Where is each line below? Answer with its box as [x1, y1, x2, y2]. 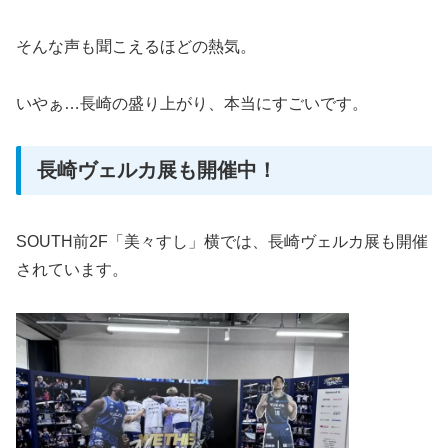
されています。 [16, 260, 128, 278]
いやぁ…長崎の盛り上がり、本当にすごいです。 [16, 94, 368, 112]
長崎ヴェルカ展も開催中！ [37, 159, 277, 182]
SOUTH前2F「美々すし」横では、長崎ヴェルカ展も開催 [16, 232, 428, 250]
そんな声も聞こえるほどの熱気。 [16, 37, 256, 55]
